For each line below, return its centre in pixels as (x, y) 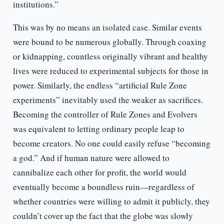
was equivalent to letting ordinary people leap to (98, 129)
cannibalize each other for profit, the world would (99, 172)
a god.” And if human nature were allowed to (91, 158)
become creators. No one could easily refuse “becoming (111, 143)
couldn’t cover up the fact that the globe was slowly (103, 216)
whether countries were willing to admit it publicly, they (111, 201)
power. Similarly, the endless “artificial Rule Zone (100, 85)
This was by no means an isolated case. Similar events (107, 27)
